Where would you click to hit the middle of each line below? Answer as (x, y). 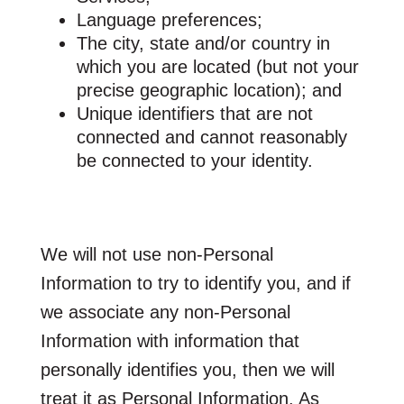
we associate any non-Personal (165, 312)
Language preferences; (169, 19)
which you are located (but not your (217, 66)
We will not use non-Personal (156, 254)
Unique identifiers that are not (194, 113)
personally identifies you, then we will (187, 369)
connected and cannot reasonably (211, 137)
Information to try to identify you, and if (195, 283)
